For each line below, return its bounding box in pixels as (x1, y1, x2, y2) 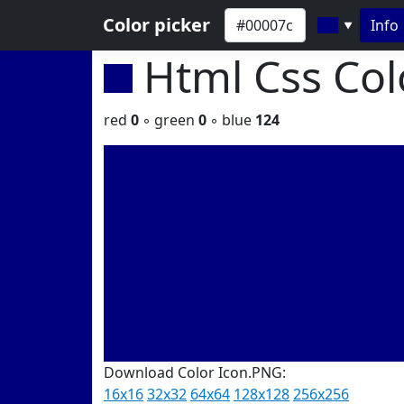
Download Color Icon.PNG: (104, 363, 286, 382)
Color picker (103, 13, 210, 37)
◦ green (139, 110, 198, 130)
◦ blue (207, 110, 255, 130)
